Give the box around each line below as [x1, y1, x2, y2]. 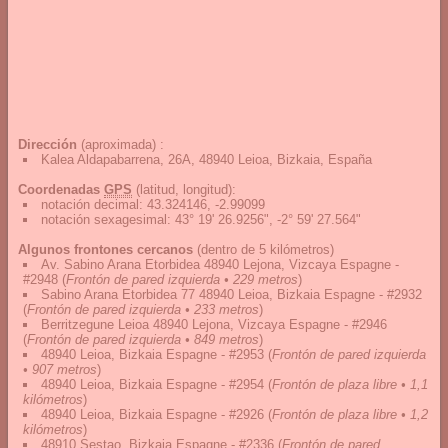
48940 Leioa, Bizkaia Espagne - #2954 [41, 377, 264, 392]
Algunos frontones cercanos [18, 242, 193, 257]
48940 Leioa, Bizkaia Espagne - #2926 [41, 407, 264, 422]
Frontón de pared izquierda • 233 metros [27, 302, 259, 317]
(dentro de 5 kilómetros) [193, 242, 334, 257]
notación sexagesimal [41, 212, 167, 227]
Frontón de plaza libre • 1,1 [272, 377, 428, 392]
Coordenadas [18, 182, 104, 197]
